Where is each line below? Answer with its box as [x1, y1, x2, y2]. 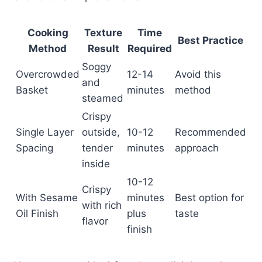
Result [87, 42, 119, 54]
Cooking [27, 26, 68, 39]
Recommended [175, 126, 246, 138]
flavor [82, 215, 108, 227]
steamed [82, 92, 123, 104]
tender [82, 142, 113, 154]
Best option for [175, 191, 244, 204]
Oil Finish [16, 207, 58, 219]
